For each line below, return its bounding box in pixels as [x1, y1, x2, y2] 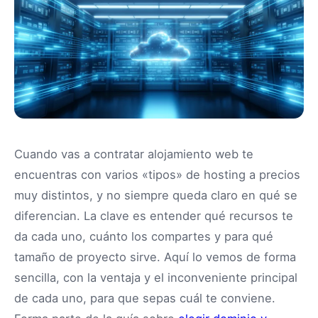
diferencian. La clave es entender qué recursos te [14, 209, 293, 223]
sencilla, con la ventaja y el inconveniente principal [14, 270, 297, 285]
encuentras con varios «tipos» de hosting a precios [14, 168, 300, 182]
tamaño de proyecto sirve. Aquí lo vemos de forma [14, 250, 296, 264]
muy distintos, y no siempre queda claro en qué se [14, 188, 297, 202]
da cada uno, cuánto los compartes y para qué [14, 229, 273, 243]
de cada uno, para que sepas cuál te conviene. [14, 291, 275, 305]
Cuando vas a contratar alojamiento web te [14, 147, 253, 161]
